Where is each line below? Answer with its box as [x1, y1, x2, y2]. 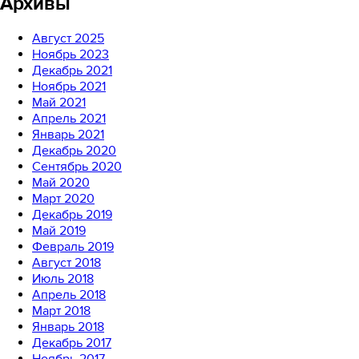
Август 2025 [32, 30, 104, 47]
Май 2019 [32, 223, 86, 240]
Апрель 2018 [32, 287, 106, 304]
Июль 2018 [32, 271, 94, 288]
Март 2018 [32, 303, 91, 320]
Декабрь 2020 [32, 143, 116, 159]
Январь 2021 [32, 127, 104, 143]
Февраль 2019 [32, 239, 114, 256]
